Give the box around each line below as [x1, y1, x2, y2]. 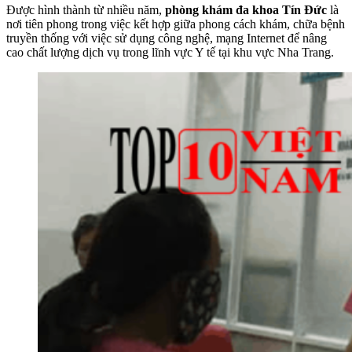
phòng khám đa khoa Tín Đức [162, 2, 327, 16]
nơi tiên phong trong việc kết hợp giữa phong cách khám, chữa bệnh [6, 16, 345, 31]
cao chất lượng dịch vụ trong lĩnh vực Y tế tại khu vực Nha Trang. [6, 45, 334, 59]
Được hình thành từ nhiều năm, [6, 2, 162, 16]
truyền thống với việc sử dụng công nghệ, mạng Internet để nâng [6, 31, 327, 45]
